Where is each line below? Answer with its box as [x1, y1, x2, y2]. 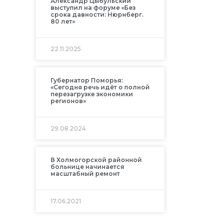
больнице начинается [50, 163, 124, 171]
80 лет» [50, 18, 75, 26]
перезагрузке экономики [50, 90, 133, 98]
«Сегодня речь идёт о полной [50, 83, 150, 91]
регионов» [50, 97, 86, 105]
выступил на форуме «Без [50, 4, 136, 12]
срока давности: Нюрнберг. [50, 11, 143, 19]
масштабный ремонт [50, 170, 120, 178]
